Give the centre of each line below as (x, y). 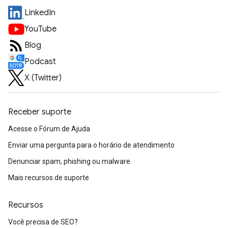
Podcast (40, 62)
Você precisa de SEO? (43, 222)
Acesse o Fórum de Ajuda (49, 129)
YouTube (40, 29)
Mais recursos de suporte (49, 178)
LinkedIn (40, 13)
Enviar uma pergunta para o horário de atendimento (91, 145)
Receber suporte (40, 112)
